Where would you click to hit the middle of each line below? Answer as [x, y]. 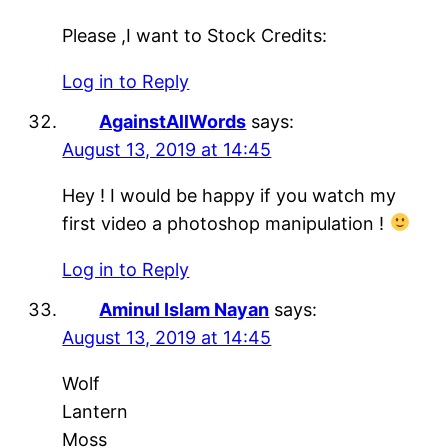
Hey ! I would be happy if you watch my [229, 195]
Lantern [95, 411]
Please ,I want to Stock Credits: [195, 35]
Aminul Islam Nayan [184, 309]
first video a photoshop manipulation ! [226, 223]
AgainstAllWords [173, 121]
